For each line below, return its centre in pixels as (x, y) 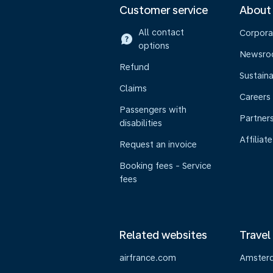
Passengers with (153, 110)
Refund (134, 67)
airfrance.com (148, 258)
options (154, 46)
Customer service (164, 10)
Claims (133, 88)
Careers (255, 97)
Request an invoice (158, 144)
